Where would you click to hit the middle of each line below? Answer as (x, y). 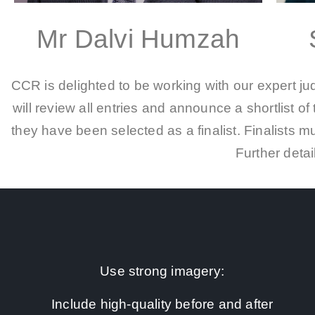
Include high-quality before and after (162, 304)
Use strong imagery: (162, 271)
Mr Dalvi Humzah (139, 39)
